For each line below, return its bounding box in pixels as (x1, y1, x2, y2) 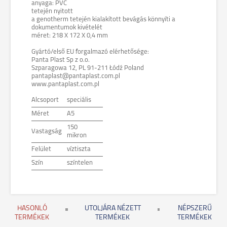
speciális (67, 97, 91, 103)
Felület (31, 146, 51, 153)
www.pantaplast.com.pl (31, 81, 99, 88)
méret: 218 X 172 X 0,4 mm (31, 32, 108, 39)
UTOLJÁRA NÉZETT (84, 205, 141, 212)
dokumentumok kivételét (31, 24, 102, 31)
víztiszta (67, 146, 91, 153)
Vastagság (31, 128, 62, 135)
